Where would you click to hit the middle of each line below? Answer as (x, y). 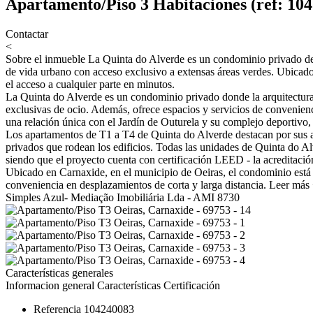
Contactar (27, 34)
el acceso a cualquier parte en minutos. (90, 84)
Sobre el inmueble (45, 59)
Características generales (59, 272)
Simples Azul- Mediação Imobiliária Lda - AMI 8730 (123, 197)
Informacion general (50, 285)
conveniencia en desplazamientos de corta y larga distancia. (136, 184)
